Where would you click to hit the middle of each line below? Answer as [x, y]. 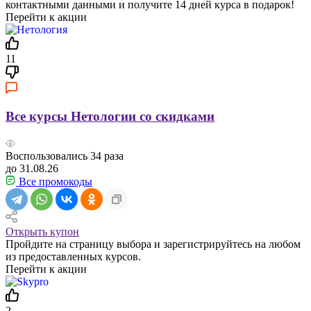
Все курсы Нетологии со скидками [110, 117]
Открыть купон [42, 232]
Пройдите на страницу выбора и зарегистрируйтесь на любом [153, 244]
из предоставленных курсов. [73, 257]
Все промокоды [54, 182]
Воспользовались [48, 156]
